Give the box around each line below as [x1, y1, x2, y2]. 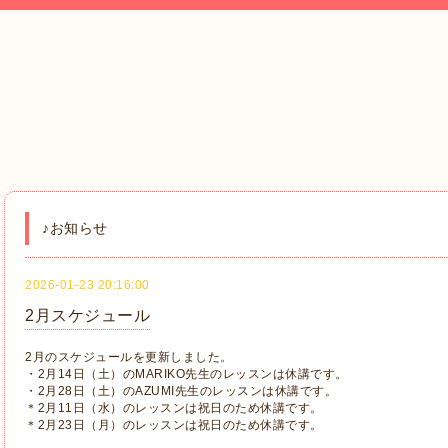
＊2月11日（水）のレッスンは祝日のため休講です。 [25, 401, 323, 415]
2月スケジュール [25, 307, 150, 324]
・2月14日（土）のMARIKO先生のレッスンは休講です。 [25, 367, 348, 381]
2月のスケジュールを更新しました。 [25, 350, 233, 364]
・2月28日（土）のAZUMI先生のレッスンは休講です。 [25, 384, 337, 398]
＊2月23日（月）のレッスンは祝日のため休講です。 [25, 418, 323, 432]
